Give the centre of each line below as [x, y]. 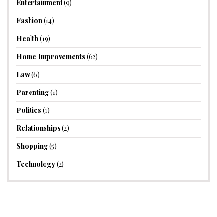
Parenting [33, 92]
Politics [29, 110]
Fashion [29, 20]
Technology [36, 164]
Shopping [32, 146]
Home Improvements [51, 56]
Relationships [39, 128]
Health [27, 38]
